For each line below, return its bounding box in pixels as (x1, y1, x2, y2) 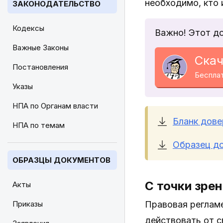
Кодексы (12, 23, 44, 33)
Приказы (12, 199, 43, 209)
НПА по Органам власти (12, 101, 98, 111)
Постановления (12, 62, 68, 72)
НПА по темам (12, 120, 65, 130)
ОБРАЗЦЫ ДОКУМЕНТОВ (12, 155, 111, 165)
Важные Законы (12, 43, 69, 52)
